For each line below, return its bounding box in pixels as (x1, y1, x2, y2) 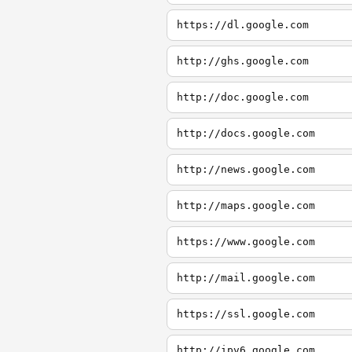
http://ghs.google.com (177, 55, 309, 67)
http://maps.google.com (177, 200, 315, 211)
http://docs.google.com (177, 127, 315, 139)
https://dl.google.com (177, 19, 309, 31)
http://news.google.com (177, 163, 315, 175)
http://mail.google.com (177, 272, 315, 284)
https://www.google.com (177, 236, 315, 247)
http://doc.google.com (177, 91, 309, 103)
